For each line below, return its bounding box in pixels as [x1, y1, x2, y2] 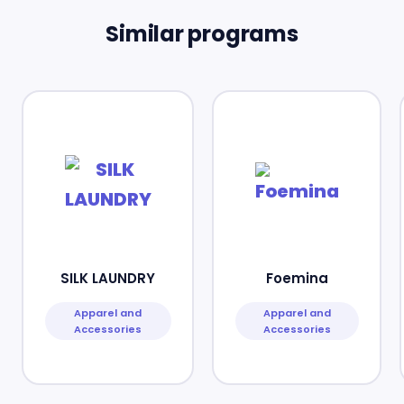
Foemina [265, 268, 328, 288]
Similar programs [106, 19, 298, 49]
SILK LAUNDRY [60, 268, 155, 288]
